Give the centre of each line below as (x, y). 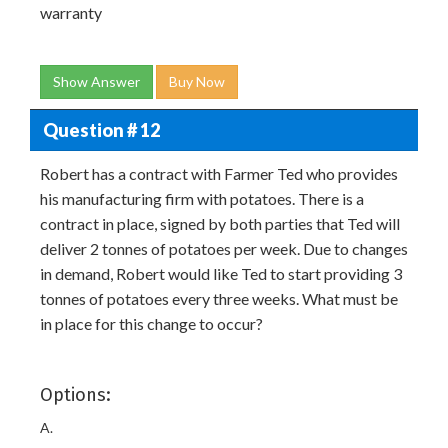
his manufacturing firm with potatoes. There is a (202, 198)
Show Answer (96, 81)
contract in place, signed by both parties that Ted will (220, 223)
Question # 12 (101, 129)
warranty (71, 12)
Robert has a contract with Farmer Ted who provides (219, 173)
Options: (75, 395)
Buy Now (197, 81)
